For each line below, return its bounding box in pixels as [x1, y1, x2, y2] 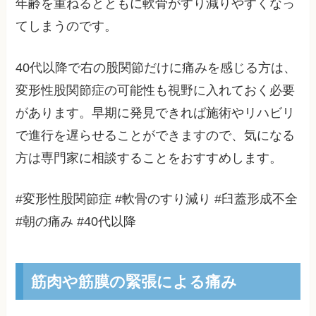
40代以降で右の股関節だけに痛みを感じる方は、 [16, 60, 297, 75]
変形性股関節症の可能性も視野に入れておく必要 [16, 83, 296, 97]
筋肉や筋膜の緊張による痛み [30, 270, 237, 293]
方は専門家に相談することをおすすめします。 [16, 150, 283, 165]
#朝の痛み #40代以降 [16, 214, 137, 229]
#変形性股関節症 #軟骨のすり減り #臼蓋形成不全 [16, 192, 298, 207]
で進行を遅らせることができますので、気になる [16, 128, 296, 142]
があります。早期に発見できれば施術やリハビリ [16, 105, 296, 120]
